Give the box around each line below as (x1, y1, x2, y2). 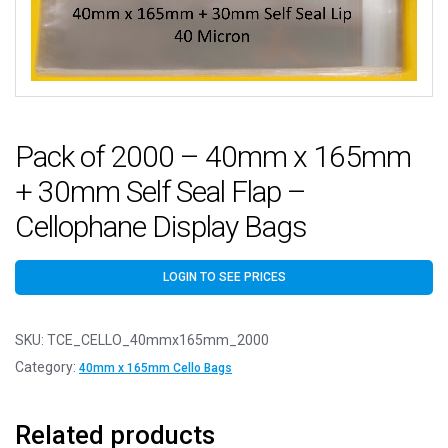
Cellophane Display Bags (15, 209, 307, 245)
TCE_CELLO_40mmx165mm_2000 (47, 332, 269, 349)
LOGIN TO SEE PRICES (162, 270, 286, 285)
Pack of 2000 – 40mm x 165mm (15, 139, 411, 175)
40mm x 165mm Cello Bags (79, 361, 232, 376)
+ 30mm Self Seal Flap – (15, 174, 306, 210)
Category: (15, 359, 79, 376)
